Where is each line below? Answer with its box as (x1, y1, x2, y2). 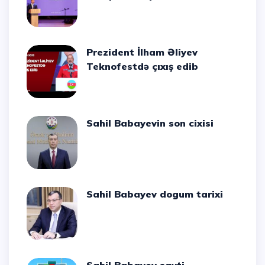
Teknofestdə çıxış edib (86, 60, 199, 73)
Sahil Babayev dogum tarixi (93, 188, 224, 201)
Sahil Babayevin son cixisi (93, 117, 214, 130)
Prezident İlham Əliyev (86, 46, 93, 59)
